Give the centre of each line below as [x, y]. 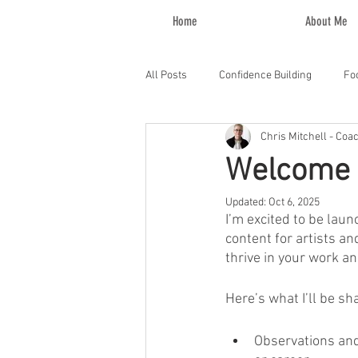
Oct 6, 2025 [294, 203]
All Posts [166, 75]
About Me [326, 21]
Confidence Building [265, 75]
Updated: [247, 203]
